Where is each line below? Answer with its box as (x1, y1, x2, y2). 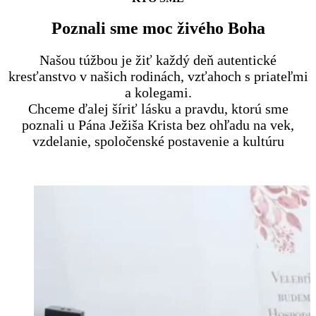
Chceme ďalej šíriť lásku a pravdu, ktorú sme (28, 101, 288, 117)
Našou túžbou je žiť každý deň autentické (39, 52, 276, 68)
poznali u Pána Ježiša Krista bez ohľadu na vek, (22, 117, 294, 133)
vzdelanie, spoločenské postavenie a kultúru (32, 133, 284, 150)
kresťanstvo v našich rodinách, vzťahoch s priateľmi (8, 68, 308, 85)
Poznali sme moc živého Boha (51, 19, 265, 38)
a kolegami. (124, 85, 192, 101)
